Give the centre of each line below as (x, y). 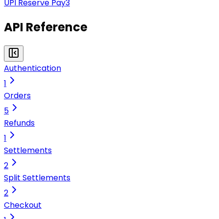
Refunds (19, 123)
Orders (17, 95)
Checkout (23, 205)
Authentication (33, 68)
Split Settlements (37, 177)
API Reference (46, 27)
